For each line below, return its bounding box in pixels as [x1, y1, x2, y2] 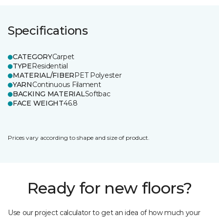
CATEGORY [13, 52, 52, 61]
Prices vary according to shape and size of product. [8, 134, 150, 141]
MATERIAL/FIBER [13, 71, 75, 80]
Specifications [8, 23, 88, 38]
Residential [31, 62, 68, 70]
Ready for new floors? [27, 178, 192, 197]
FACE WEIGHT [13, 99, 64, 108]
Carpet [52, 52, 75, 61]
